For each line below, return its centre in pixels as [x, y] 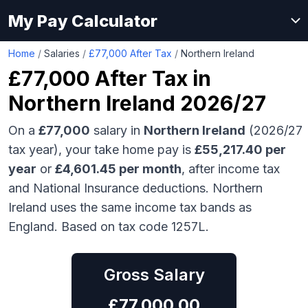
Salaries [62, 53]
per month [149, 169]
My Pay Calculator [83, 21]
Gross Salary [154, 275]
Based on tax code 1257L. [135, 227]
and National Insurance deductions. [109, 188]
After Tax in [151, 78]
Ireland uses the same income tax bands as [130, 207]
